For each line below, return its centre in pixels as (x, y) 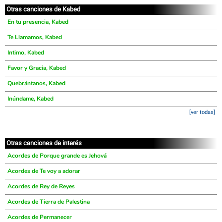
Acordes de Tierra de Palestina (49, 202)
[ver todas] (202, 112)
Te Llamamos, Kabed (35, 37)
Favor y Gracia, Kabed (37, 68)
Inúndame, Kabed (30, 99)
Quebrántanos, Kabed (36, 83)
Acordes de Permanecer (40, 217)
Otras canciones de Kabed (43, 9)
